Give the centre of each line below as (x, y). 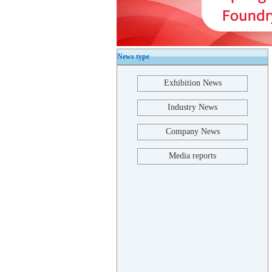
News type (133, 56)
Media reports (192, 156)
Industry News (192, 107)
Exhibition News (192, 83)
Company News (192, 131)
